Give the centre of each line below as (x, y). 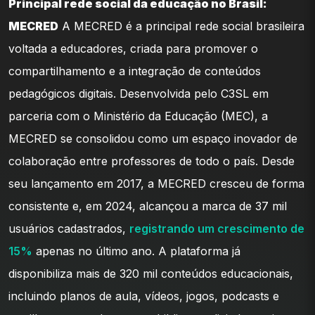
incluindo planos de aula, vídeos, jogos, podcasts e (144, 296)
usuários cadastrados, (69, 228)
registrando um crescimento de (217, 228)
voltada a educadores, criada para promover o (133, 48)
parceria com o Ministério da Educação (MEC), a (138, 116)
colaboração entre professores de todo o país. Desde (152, 161)
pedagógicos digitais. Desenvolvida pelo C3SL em (139, 93)
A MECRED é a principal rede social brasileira (181, 26)
